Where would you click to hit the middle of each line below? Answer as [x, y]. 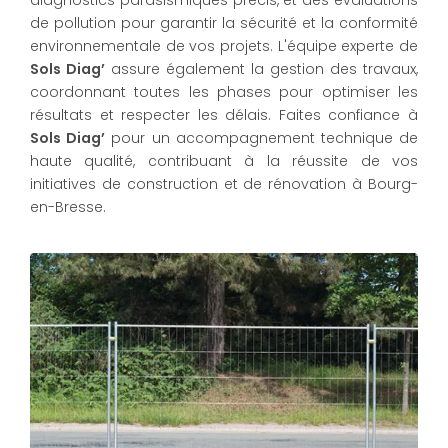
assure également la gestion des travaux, [261, 69]
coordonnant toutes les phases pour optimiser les [224, 92]
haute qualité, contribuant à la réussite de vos [224, 161]
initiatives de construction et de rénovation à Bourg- [224, 184]
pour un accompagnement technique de [262, 138]
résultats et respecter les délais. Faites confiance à [224, 115]
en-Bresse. [68, 207]
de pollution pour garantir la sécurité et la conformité [224, 23]
